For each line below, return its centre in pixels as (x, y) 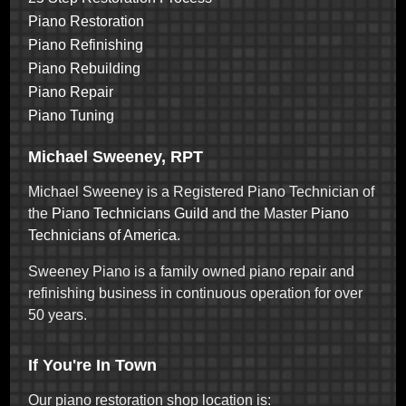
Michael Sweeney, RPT (116, 156)
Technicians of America (103, 235)
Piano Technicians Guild (129, 213)
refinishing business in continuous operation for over (196, 293)
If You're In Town (93, 366)
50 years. (58, 314)
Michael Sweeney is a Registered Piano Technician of (202, 191)
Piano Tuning (72, 115)
